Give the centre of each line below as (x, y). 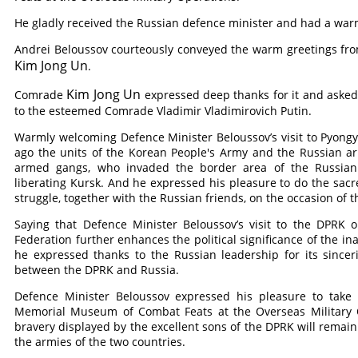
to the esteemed (60, 111)
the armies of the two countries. (100, 342)
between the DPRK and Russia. (97, 270)
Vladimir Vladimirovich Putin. (233, 111)
